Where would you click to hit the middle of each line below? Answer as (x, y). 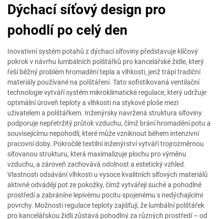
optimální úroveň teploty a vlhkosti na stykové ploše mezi (93, 103)
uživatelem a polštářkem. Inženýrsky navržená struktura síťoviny (105, 113)
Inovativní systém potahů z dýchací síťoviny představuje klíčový (103, 51)
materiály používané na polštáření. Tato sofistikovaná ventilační (103, 82)
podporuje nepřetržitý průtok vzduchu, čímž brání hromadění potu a (109, 123)
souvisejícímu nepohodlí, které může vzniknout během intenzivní (103, 133)
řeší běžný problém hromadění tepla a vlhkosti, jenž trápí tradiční (104, 72)
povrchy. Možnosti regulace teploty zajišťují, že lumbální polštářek (106, 205)
